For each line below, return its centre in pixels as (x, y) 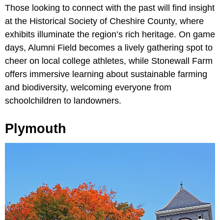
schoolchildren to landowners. (63, 101)
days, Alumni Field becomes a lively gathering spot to (109, 48)
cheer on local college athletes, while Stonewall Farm (109, 61)
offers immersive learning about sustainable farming (106, 74)
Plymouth (36, 129)
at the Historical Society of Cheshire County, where (104, 21)
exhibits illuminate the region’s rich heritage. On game (110, 35)
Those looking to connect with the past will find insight (110, 8)
